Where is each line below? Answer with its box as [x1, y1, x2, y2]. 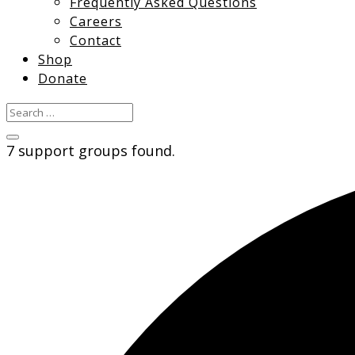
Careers [70, 13, 122, 30]
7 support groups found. [6, 141, 175, 160]
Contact [70, 32, 121, 49]
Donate [38, 70, 87, 87]
